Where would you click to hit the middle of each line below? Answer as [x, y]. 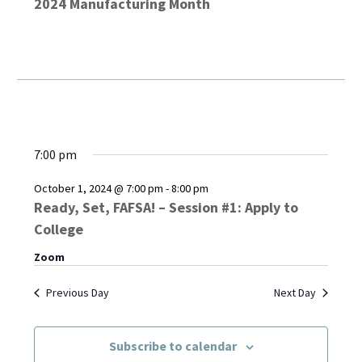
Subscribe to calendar [173, 346]
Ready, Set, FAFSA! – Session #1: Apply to [166, 208]
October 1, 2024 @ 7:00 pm [98, 189]
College [58, 229]
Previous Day [77, 293]
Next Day [295, 293]
